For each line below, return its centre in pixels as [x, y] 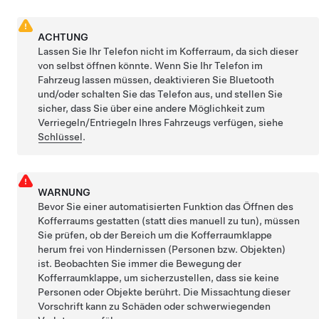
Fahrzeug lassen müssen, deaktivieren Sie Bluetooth [156, 79]
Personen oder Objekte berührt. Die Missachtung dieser [164, 292]
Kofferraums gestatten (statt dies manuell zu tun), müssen [169, 220]
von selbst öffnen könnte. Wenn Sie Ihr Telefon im [151, 65]
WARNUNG [64, 192]
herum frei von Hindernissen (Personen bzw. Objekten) [162, 249]
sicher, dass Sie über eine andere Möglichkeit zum [152, 108]
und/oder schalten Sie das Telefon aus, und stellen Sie [161, 94]
